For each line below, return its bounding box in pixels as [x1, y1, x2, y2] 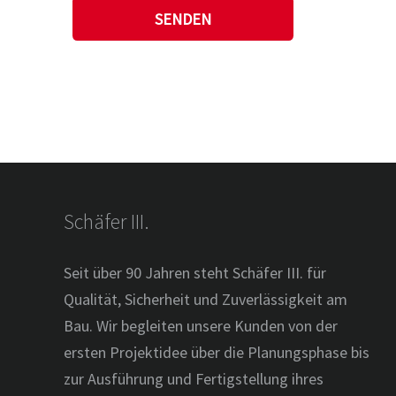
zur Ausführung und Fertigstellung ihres [64, 369, 324, 389]
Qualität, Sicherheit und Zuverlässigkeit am [64, 289, 347, 309]
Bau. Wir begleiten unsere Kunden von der [64, 316, 338, 336]
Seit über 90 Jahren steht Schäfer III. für [64, 263, 326, 283]
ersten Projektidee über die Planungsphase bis [64, 342, 369, 362]
